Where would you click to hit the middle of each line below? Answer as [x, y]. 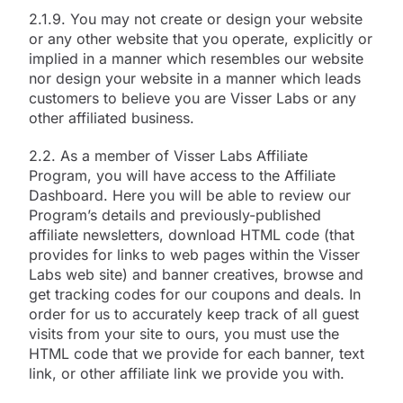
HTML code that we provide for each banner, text [197, 353]
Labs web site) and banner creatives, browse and [196, 274]
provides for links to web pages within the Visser [194, 254]
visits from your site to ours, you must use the [184, 333]
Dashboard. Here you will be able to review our [190, 195]
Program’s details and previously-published [175, 215]
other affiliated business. [112, 117]
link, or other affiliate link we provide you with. [187, 373]
